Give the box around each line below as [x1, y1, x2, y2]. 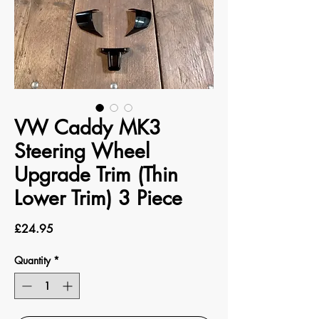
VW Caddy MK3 [14, 115, 161, 140]
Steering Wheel [14, 138, 150, 164]
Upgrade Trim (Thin [14, 162, 178, 187]
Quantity [14, 253, 51, 267]
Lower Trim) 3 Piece [14, 185, 182, 211]
